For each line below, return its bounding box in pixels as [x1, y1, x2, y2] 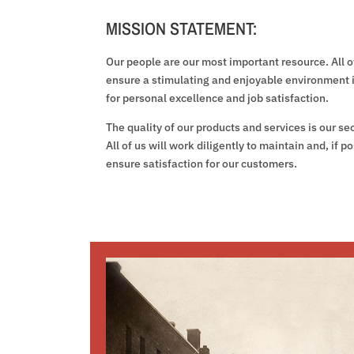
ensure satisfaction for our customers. [106, 156, 298, 171]
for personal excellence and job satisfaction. [106, 90, 330, 105]
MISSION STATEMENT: [106, 16, 258, 40]
